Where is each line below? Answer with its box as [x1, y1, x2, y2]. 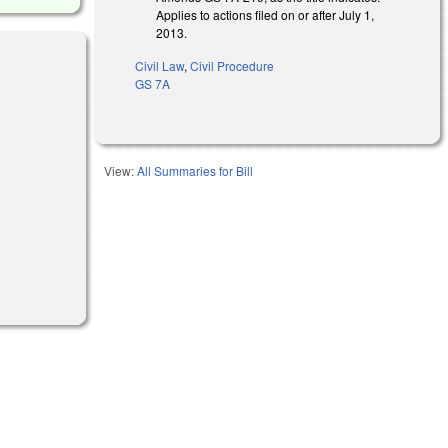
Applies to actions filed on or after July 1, [156, 5, 375, 23]
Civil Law [135, 56, 185, 74]
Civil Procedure [190, 56, 275, 74]
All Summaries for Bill [137, 161, 254, 179]
